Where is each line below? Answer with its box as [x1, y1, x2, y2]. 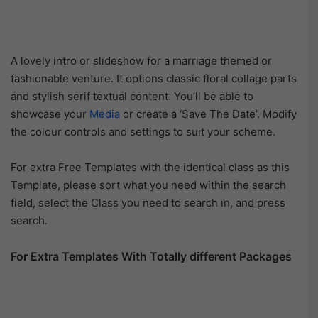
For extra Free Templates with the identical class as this [11, 160, 290, 175]
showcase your [11, 107, 89, 121]
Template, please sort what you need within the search [11, 178, 286, 192]
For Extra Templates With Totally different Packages [11, 249, 292, 264]
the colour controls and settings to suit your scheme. [11, 125, 275, 139]
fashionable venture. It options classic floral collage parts [11, 72, 297, 86]
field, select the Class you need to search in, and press [11, 196, 285, 210]
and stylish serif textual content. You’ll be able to [11, 89, 253, 104]
